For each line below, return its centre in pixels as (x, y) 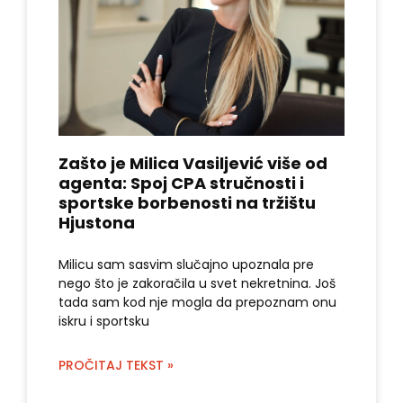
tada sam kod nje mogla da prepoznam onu (197, 302)
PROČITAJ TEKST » (116, 365)
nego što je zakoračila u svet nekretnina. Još (197, 283)
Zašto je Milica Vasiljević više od (193, 163)
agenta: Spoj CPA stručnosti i (181, 183)
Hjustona (97, 222)
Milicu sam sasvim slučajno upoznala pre (186, 264)
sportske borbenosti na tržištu (187, 202)
